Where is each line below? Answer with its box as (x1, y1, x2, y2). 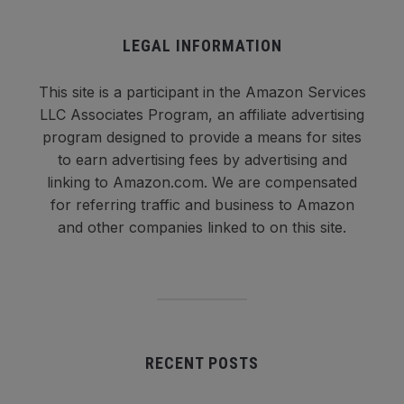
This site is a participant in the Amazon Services (38, 83, 366, 102)
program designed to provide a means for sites (42, 128, 362, 147)
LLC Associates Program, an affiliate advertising (40, 106, 364, 124)
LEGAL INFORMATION (122, 36, 282, 56)
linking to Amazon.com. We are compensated (47, 173, 357, 192)
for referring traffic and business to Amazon (50, 196, 354, 215)
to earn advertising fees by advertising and (57, 151, 347, 170)
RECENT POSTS (145, 353, 259, 373)
